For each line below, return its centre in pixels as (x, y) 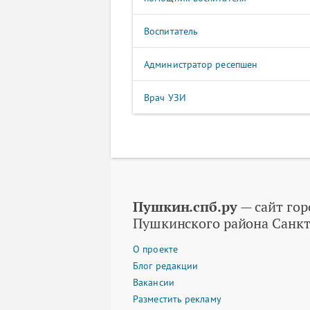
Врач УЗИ (165, 98)
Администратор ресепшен (201, 64)
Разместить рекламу (177, 299)
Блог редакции (166, 266)
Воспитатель (171, 31)
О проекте (155, 249)
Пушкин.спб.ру (185, 207)
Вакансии (154, 282)
